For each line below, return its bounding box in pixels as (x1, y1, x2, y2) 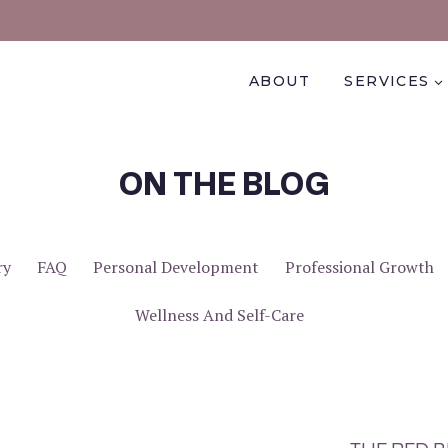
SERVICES (344, 71, 430, 90)
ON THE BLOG (119, 162, 329, 206)
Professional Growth (284, 256, 434, 279)
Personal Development (92, 256, 259, 279)
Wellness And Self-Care (134, 304, 304, 327)
